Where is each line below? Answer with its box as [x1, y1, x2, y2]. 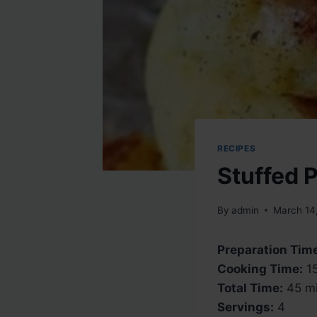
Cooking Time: [217, 261, 303, 276]
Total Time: [217, 280, 283, 295]
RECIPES [217, 143, 256, 154]
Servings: [217, 299, 274, 314]
